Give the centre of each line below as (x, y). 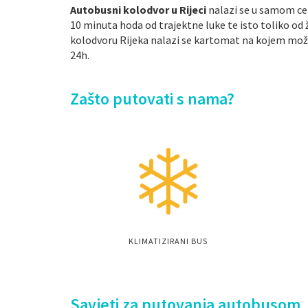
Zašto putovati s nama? (152, 99)
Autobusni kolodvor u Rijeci (138, 10)
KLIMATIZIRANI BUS (168, 241)
